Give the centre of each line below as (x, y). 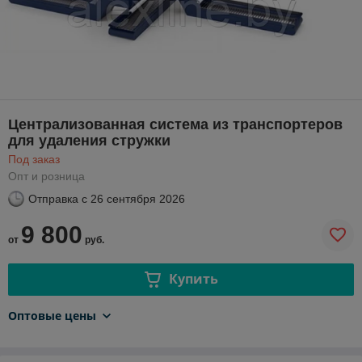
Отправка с (58, 198)
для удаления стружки (89, 140)
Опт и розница (46, 176)
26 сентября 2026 (138, 198)
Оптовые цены (52, 315)
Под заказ (34, 159)
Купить (193, 279)
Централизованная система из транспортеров (175, 124)
